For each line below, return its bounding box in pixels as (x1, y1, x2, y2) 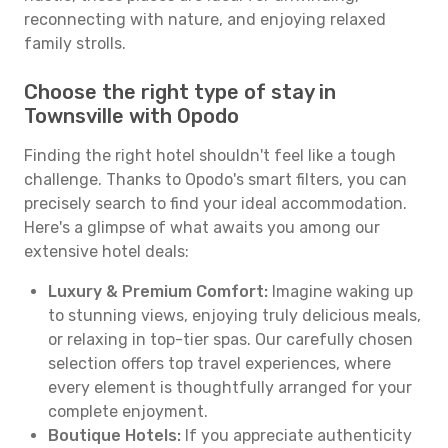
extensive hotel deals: (24, 242, 189, 261)
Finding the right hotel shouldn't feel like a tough (24, 146, 396, 165)
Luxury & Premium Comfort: (48, 282, 268, 301)
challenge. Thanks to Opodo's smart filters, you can (24, 170, 407, 189)
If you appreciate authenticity (181, 426, 412, 445)
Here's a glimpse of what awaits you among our (24, 218, 380, 237)
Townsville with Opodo (24, 104, 239, 128)
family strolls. (24, 34, 126, 53)
